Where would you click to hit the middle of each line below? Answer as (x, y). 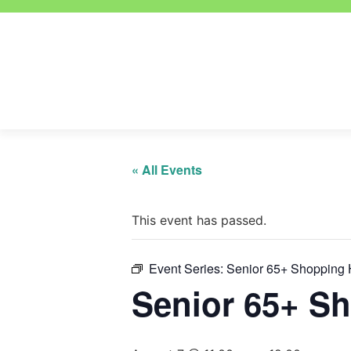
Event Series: (188, 268)
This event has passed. (199, 220)
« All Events (167, 170)
